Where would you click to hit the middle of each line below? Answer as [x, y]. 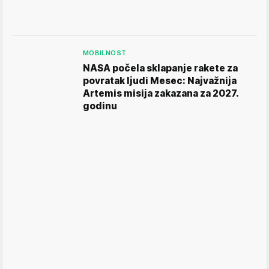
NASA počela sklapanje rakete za [160, 68]
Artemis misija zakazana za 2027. [161, 93]
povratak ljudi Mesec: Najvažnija [160, 80]
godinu [100, 106]
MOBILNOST [105, 53]
